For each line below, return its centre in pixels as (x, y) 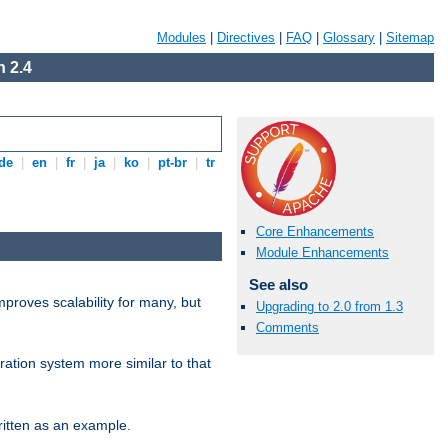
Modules (181, 37)
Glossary (349, 37)
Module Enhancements (322, 253)
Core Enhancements (315, 232)
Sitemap (410, 37)
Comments (287, 327)
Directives (246, 37)
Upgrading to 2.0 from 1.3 (329, 306)
